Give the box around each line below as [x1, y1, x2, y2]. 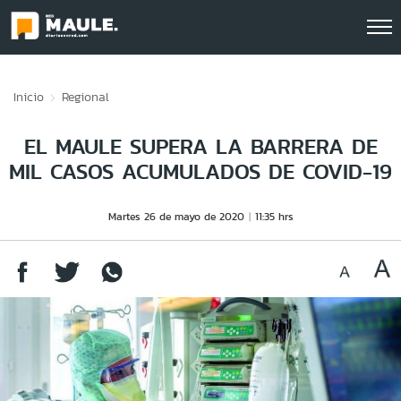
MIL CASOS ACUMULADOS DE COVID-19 [9, 156, 392, 187]
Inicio [13, 88, 44, 106]
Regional [62, 88, 109, 106]
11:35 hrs [254, 209, 294, 224]
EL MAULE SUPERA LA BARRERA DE [23, 131, 378, 162]
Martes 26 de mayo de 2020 [107, 209, 244, 224]
